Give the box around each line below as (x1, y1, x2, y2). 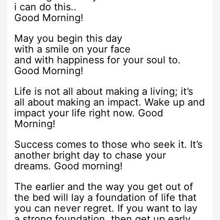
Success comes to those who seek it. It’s (14, 138, 203, 151)
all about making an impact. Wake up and (14, 96, 205, 109)
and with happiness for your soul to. (14, 54, 181, 66)
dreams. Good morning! (14, 160, 123, 172)
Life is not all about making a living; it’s (14, 85, 193, 98)
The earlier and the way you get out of (14, 181, 193, 193)
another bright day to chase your (14, 149, 166, 162)
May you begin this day (14, 32, 123, 45)
